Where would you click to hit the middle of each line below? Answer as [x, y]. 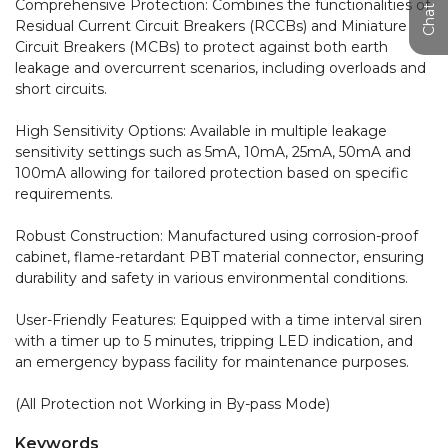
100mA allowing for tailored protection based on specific [211, 173]
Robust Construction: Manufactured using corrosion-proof [216, 236]
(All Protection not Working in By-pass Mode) [172, 404]
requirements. [64, 194]
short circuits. [61, 89]
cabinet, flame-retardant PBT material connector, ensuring [219, 257]
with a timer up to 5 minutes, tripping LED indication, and [214, 341]
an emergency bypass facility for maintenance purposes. [212, 362]
